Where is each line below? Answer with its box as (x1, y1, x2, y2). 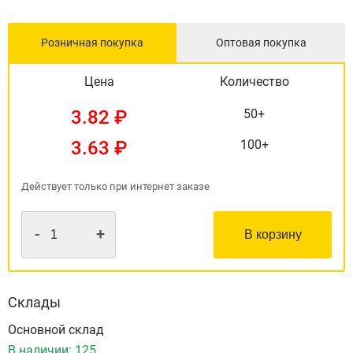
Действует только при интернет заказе (21, 180, 210, 193)
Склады (8, 294, 61, 311)
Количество (219, 74, 289, 90)
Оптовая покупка (215, 36, 307, 50)
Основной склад (8, 322, 104, 338)
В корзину (243, 228, 302, 242)
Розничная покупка (41, 36, 143, 50)
